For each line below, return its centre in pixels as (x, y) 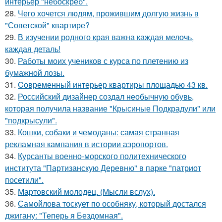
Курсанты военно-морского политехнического (102, 156)
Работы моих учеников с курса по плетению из (103, 61)
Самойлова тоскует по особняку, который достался (112, 203)
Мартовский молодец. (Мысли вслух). (86, 192)
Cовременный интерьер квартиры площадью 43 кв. (113, 84)
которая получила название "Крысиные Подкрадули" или (110, 108)
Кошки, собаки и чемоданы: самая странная (99, 132)
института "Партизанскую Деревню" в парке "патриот (103, 168)
